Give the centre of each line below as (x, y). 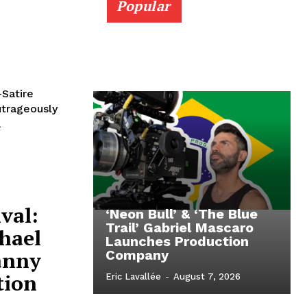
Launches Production (177, 242)
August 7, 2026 (207, 277)
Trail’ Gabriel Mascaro (180, 228)
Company (137, 255)
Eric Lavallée (133, 277)
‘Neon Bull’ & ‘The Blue (182, 214)
